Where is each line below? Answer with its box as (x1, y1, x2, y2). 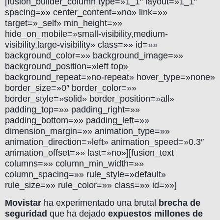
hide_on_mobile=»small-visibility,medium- (5, 29, 168, 39)
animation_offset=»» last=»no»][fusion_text (5, 148, 174, 158)
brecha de (159, 198, 200, 208)
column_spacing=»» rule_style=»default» (5, 169, 166, 179)
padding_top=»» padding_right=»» (5, 105, 140, 114)
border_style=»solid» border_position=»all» (5, 94, 174, 104)
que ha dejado (47, 209, 108, 219)
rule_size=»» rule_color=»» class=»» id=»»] (5, 180, 177, 190)
